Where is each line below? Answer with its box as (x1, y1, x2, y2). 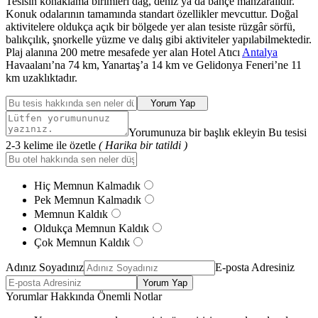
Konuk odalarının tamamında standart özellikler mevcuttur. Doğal (6, 7, 298, 20)
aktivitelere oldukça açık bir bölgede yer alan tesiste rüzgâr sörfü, (6, 20, 295, 33)
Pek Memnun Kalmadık (34, 193, 141, 206)
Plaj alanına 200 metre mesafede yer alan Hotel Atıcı (6, 45, 242, 58)
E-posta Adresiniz (215, 261, 295, 273)
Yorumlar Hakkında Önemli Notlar (6, 290, 162, 302)
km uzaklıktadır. (6, 71, 77, 84)
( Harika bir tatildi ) (99, 138, 187, 151)
